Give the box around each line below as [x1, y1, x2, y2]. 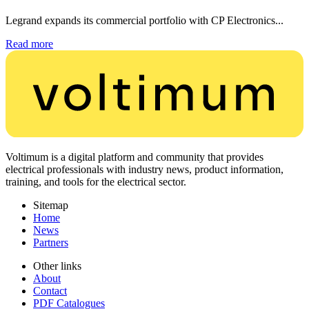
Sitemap [33, 199, 68, 212]
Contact [33, 285, 67, 297]
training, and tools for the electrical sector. [6, 176, 186, 188]
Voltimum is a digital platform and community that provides [6, 151, 263, 163]
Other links [33, 260, 81, 272]
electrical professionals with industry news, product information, [6, 163, 283, 176]
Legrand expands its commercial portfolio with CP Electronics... [6, 14, 283, 26]
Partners [33, 237, 68, 249]
